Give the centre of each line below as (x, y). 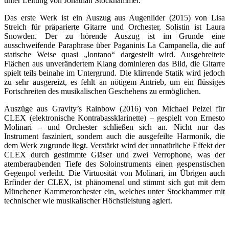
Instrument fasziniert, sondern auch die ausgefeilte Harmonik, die (114, 136)
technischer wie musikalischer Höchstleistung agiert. (88, 200)
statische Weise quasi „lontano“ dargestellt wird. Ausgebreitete (114, 54)
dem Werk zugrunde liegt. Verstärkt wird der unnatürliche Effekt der (114, 145)
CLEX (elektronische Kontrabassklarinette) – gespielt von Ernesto (114, 118)
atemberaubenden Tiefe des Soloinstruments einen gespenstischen (114, 164)
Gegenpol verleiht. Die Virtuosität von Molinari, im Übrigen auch (114, 173)
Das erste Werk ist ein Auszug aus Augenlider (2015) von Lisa (114, 17)
